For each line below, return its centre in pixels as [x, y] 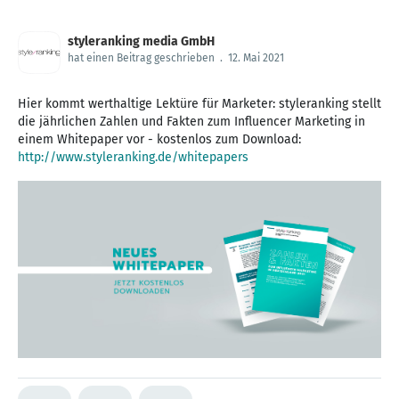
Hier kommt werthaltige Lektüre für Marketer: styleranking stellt [199, 103]
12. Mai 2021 [256, 57]
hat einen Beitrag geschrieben [141, 57]
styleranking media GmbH [141, 41]
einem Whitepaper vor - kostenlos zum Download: [159, 139]
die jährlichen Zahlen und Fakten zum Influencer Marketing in [191, 121]
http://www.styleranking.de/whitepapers [133, 157]
